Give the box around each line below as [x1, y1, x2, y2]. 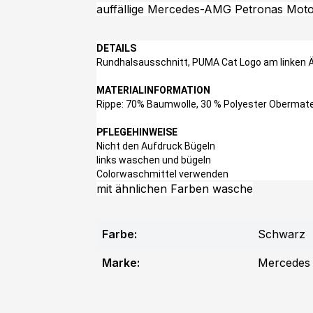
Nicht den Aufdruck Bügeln [96, 140, 215, 152]
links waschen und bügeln [96, 154, 213, 166]
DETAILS [96, 43, 136, 54]
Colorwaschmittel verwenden [96, 168, 233, 180]
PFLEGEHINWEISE [96, 126, 177, 138]
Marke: [102, 256, 140, 270]
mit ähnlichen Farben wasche [96, 182, 253, 196]
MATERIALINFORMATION [96, 85, 210, 96]
